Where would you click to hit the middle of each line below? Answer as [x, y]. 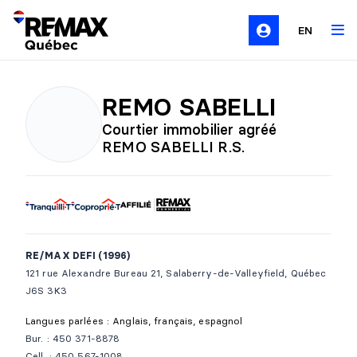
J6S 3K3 [46, 290]
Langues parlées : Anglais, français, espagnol [134, 321]
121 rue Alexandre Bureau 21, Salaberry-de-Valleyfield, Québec [176, 273]
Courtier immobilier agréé [190, 129]
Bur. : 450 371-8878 [73, 338]
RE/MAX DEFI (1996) [78, 255]
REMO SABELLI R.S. [174, 147]
